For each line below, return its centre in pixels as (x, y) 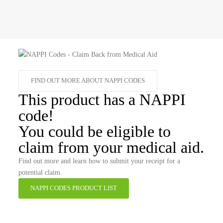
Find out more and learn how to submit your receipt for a (99, 161)
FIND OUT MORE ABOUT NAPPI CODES (88, 80)
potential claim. (40, 172)
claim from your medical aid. (111, 147)
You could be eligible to (94, 131)
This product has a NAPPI (102, 99)
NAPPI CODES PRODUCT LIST (73, 188)
